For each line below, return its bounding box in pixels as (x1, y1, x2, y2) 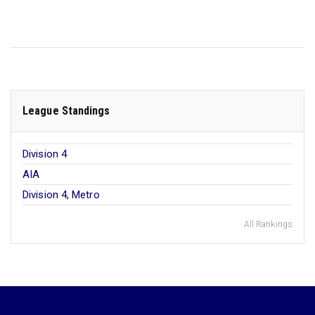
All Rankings (243, 219, 292, 230)
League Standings (22, 104, 110, 118)
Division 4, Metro (22, 188, 100, 202)
